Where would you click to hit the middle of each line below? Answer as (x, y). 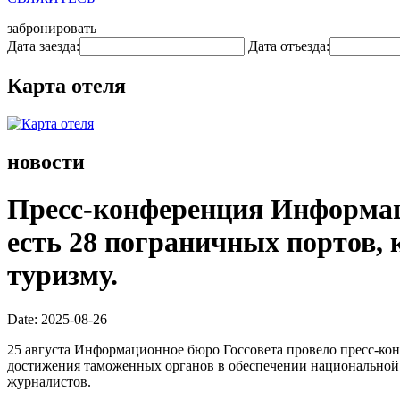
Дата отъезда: (289, 46)
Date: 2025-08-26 (57, 319)
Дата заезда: (43, 46)
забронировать (52, 28)
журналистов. (49, 381)
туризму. (62, 275)
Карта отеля (67, 85)
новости (46, 161)
